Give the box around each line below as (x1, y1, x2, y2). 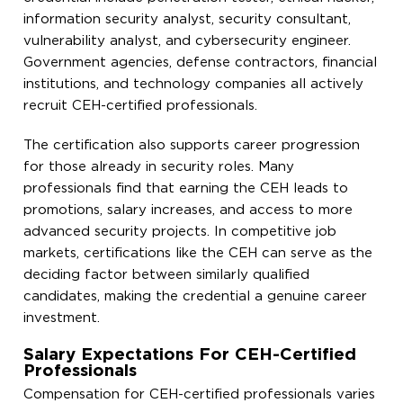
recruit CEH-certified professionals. (23, 99, 258, 112)
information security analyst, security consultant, (23, 13, 352, 25)
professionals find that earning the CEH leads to (23, 182, 349, 194)
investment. (23, 311, 101, 324)
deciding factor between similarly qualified (23, 268, 310, 281)
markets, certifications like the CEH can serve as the (23, 246, 373, 259)
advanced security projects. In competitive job (23, 225, 337, 237)
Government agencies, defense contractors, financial (23, 56, 378, 68)
